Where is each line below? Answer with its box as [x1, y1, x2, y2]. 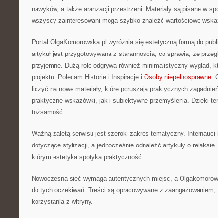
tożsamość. [32, 109, 65, 116]
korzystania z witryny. [32, 198, 93, 205]
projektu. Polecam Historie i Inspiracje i [32, 73, 144, 81]
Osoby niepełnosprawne [144, 73, 211, 81]
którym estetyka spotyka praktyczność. [32, 153, 144, 161]
